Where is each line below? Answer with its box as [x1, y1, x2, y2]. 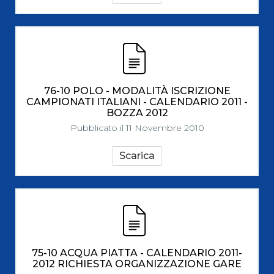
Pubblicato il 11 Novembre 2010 [70, 122, 204, 133]
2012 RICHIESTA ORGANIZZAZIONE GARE [32, 258, 242, 270]
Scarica [119, 150, 155, 161]
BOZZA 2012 [106, 107, 168, 119]
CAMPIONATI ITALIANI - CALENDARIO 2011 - [26, 96, 248, 108]
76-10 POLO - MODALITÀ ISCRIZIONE [43, 85, 231, 97]
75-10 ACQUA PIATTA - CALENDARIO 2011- [32, 247, 242, 259]
